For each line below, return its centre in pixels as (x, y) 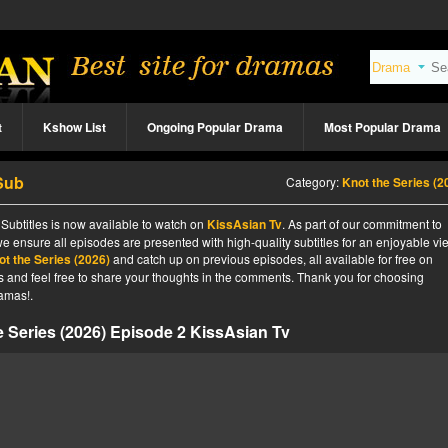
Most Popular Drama (382, 127)
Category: (314, 181)
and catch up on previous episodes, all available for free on (271, 258)
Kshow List (74, 127)
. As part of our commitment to (362, 223)
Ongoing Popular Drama (215, 127)
